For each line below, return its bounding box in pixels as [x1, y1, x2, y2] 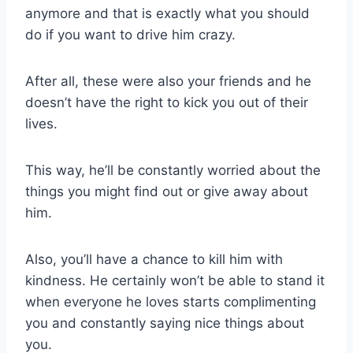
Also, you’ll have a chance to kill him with [25, 251, 283, 267]
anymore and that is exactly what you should [25, 5, 310, 21]
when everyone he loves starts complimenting [25, 293, 316, 310]
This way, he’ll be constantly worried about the [25, 162, 321, 178]
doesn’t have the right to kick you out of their [25, 94, 308, 110]
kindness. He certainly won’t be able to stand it [25, 272, 325, 288]
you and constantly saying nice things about [25, 314, 304, 331]
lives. [25, 115, 58, 132]
